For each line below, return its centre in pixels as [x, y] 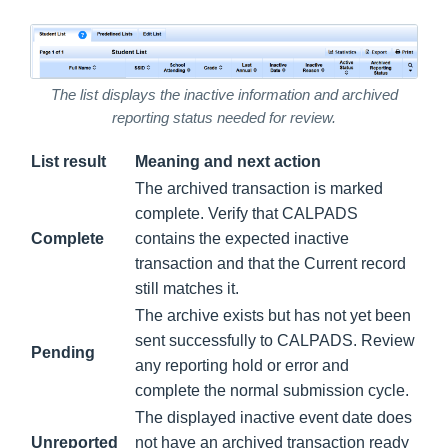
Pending [63, 352]
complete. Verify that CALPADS [246, 213]
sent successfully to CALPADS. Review [275, 340]
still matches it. [187, 288]
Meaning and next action [228, 161]
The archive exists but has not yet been [273, 315]
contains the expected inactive [242, 238]
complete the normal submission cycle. [272, 390]
